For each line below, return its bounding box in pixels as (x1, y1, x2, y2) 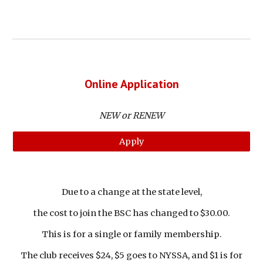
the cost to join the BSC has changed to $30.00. (33, 208, 230, 218)
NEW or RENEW (99, 110, 164, 121)
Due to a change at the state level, (61, 187, 202, 197)
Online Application (84, 76, 179, 92)
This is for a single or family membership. (41, 229, 222, 240)
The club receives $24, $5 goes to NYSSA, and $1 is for (21, 250, 242, 261)
